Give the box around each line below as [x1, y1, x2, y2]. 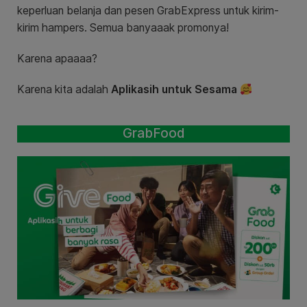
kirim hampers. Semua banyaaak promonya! [17, 21, 229, 35]
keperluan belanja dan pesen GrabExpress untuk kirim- [17, 4, 279, 18]
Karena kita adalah [17, 83, 111, 97]
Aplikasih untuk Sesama [111, 83, 237, 97]
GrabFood [122, 125, 185, 142]
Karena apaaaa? [17, 52, 97, 66]
